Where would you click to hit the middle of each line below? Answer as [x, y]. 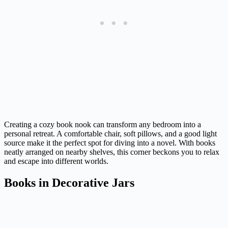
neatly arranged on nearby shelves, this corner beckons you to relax [112, 152]
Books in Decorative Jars [69, 183]
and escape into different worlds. [56, 161]
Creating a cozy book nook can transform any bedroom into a [103, 125]
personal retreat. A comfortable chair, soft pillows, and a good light [110, 134]
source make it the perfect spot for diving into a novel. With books [110, 143]
